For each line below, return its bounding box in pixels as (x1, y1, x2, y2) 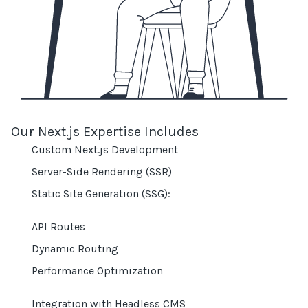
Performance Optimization (32, 264, 164, 277)
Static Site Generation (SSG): (32, 187, 171, 200)
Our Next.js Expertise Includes (11, 124, 199, 140)
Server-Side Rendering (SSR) (32, 165, 173, 178)
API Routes (32, 220, 86, 233)
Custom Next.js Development (32, 143, 179, 156)
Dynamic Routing (32, 242, 119, 255)
